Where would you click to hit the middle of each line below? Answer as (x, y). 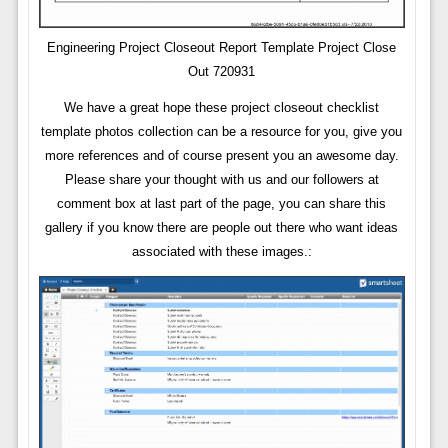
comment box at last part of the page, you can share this (222, 204)
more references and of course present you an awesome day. (221, 156)
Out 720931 (222, 72)
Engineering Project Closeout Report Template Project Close (222, 48)
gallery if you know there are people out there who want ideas (222, 228)
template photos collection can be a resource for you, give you (222, 132)
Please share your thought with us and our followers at (221, 180)
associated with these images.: (221, 252)
